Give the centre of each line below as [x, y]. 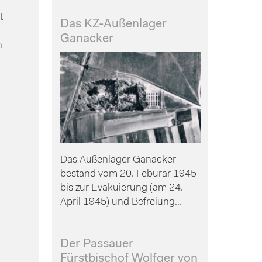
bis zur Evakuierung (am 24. [121, 188]
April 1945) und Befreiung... [121, 202]
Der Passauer [96, 244]
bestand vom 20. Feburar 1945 [128, 174]
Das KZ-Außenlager [113, 25]
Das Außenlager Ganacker [118, 160]
